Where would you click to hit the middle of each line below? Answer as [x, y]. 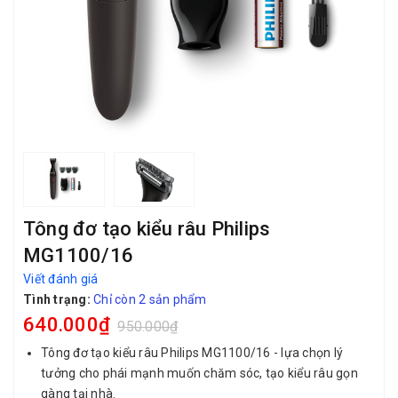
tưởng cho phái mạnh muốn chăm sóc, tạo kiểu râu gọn [199, 373]
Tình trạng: [57, 299]
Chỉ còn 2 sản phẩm [150, 299]
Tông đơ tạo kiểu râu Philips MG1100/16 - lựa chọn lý [192, 353]
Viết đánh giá [61, 279]
